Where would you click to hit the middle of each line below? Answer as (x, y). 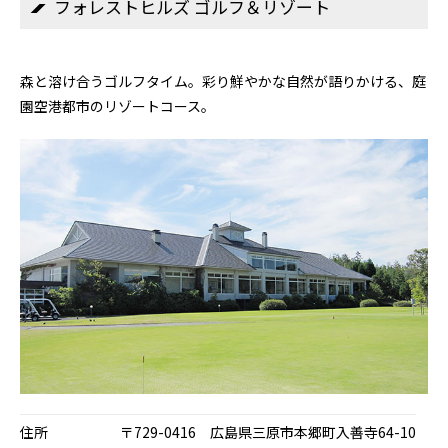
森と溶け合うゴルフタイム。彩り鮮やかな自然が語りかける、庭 (223, 81)
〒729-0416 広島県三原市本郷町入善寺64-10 (268, 432)
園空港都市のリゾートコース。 (117, 106)
